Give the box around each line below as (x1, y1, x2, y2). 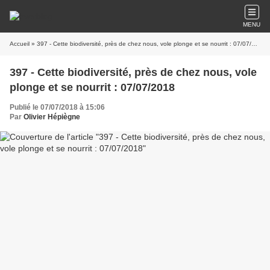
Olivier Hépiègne (24, 113, 80, 121)
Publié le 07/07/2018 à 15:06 (10, 103, 105, 111)
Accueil (10, 40, 30, 47)
